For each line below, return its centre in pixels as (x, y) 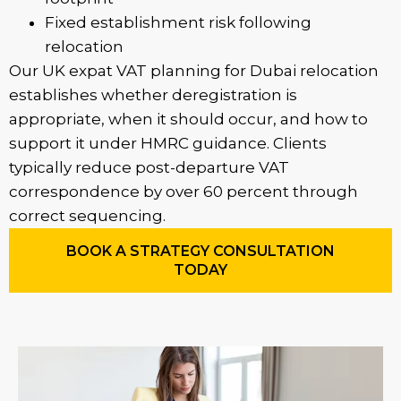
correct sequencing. (87, 216)
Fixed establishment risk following (178, 22)
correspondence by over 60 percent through (183, 192)
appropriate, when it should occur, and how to (188, 119)
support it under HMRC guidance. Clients (168, 143)
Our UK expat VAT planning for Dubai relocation (194, 71)
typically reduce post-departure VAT (149, 167)
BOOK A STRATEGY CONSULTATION (200, 251)
